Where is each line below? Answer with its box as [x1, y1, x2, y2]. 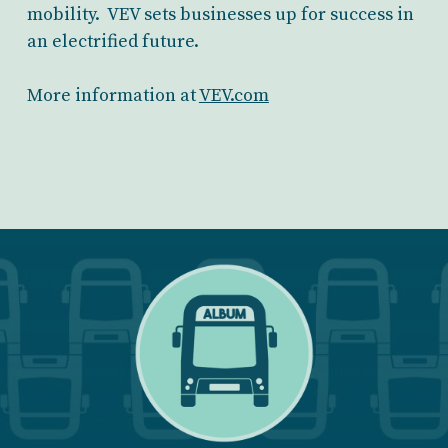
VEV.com [198, 84, 269, 107]
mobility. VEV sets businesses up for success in [26, 3, 414, 26]
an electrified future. [26, 30, 199, 53]
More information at [26, 84, 199, 107]
